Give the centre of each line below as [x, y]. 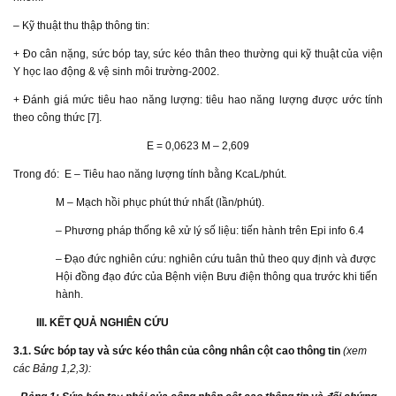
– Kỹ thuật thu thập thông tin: [81, 26]
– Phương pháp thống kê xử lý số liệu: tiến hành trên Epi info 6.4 [210, 231]
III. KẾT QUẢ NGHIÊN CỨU [103, 323]
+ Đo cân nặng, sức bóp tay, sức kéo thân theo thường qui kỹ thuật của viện [198, 54]
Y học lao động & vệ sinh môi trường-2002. [116, 72]
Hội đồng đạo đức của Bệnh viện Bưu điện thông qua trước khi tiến [217, 277]
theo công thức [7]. [57, 118]
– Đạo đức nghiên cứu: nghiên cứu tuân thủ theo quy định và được [216, 259]
